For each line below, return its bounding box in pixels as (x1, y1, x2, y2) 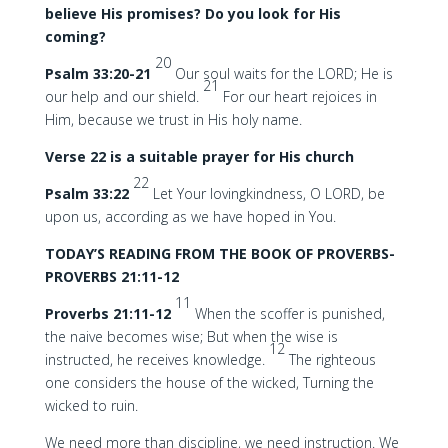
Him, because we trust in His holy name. (44, 110, 302, 129)
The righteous (288, 350, 376, 369)
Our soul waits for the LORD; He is (174, 64, 393, 83)
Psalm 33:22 (44, 184, 133, 203)
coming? (44, 27, 106, 46)
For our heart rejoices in (222, 87, 377, 106)
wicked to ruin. (44, 396, 138, 415)
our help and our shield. (44, 87, 203, 106)
